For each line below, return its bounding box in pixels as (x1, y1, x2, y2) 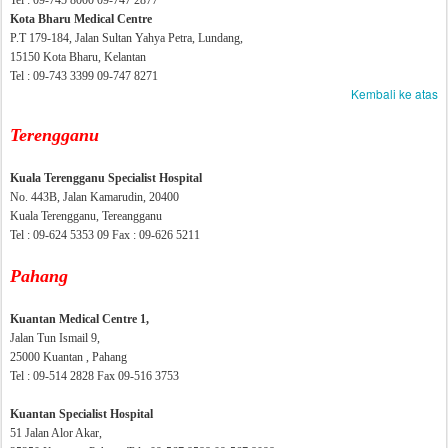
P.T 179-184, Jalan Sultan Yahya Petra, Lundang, (10, 31, 243, 45)
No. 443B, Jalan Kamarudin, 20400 (10, 190, 179, 204)
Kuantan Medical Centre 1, (10, 312, 149, 326)
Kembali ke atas (351, 85, 438, 102)
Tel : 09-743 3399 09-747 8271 (10, 69, 158, 83)
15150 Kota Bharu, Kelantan (10, 50, 146, 64)
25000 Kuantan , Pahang (10, 350, 127, 364)
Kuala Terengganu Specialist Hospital (10, 171, 202, 185)
